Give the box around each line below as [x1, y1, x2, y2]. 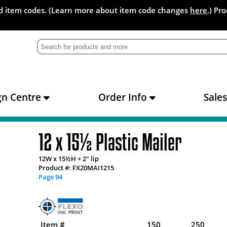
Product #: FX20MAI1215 [39, 163, 114, 173]
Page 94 [39, 172, 62, 182]
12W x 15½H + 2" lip [39, 154, 99, 164]
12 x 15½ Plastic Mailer [39, 130, 182, 155]
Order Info [98, 90, 149, 103]
